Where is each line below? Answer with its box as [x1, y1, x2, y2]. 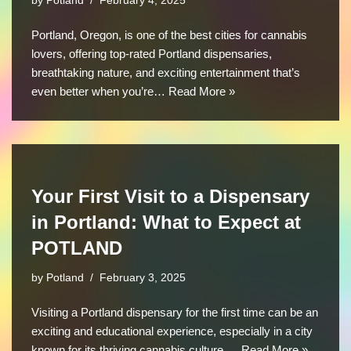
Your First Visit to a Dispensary [31, 185, 309, 207]
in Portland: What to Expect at [31, 211, 301, 233]
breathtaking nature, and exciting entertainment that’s [31, 65, 300, 79]
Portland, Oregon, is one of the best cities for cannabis [31, 27, 307, 42]
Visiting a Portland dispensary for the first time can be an [31, 305, 318, 319]
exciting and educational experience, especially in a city [31, 324, 313, 338]
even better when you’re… [31, 84, 168, 98]
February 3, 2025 [100, 271, 186, 284]
